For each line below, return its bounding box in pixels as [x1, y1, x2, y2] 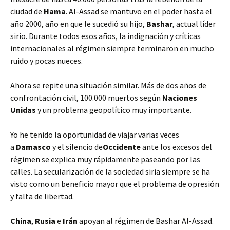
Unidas [10, 105, 36, 115]
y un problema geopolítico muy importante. [36, 105, 191, 115]
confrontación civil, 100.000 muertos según [10, 92, 162, 103]
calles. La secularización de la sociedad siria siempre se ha [10, 166, 210, 177]
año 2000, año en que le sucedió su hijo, [10, 18, 146, 29]
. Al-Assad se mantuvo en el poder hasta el [66, 6, 212, 16]
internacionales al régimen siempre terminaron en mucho [10, 43, 214, 53]
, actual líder [172, 18, 216, 29]
